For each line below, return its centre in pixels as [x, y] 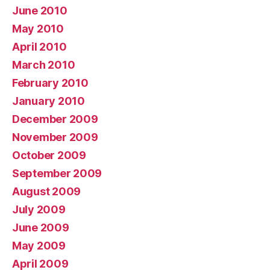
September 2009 [57, 174]
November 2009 [55, 137]
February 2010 [50, 83]
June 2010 [40, 11]
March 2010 [44, 65]
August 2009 [47, 192]
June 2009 [41, 228]
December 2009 [55, 119]
